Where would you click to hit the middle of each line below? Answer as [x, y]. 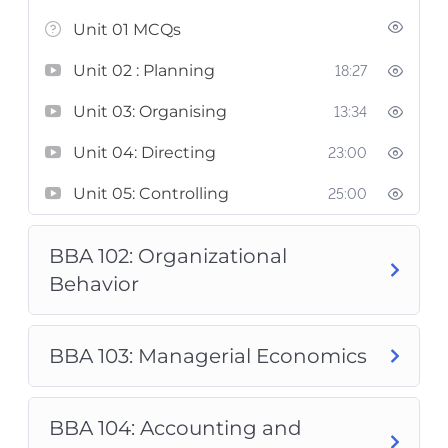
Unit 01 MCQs [127, 29]
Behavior [94, 283]
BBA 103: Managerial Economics [208, 355]
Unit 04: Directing [144, 152]
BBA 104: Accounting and [175, 427]
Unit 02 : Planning [144, 70]
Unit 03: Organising [150, 111]
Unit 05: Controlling [151, 193]
